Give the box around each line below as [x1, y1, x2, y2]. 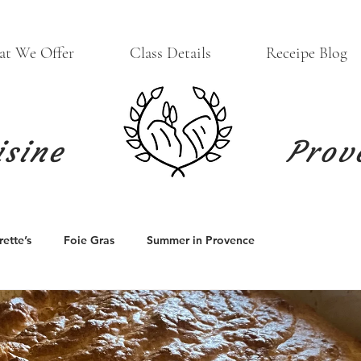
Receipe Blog [266, 44, 347, 63]
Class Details [129, 44, 211, 63]
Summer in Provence [147, 233, 255, 248]
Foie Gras [64, 233, 114, 248]
